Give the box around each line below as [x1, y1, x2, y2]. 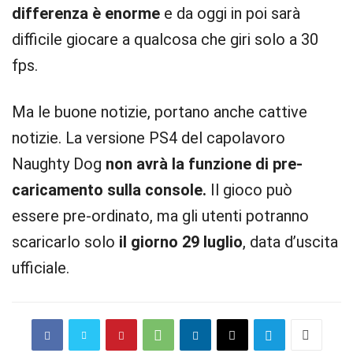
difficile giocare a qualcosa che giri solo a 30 [12, 30, 318, 49]
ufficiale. [12, 258, 69, 277]
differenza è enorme [12, 4, 160, 23]
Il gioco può [206, 180, 292, 199]
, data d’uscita [243, 232, 338, 251]
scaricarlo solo [12, 232, 115, 251]
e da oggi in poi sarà [160, 4, 300, 23]
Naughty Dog [12, 154, 102, 173]
